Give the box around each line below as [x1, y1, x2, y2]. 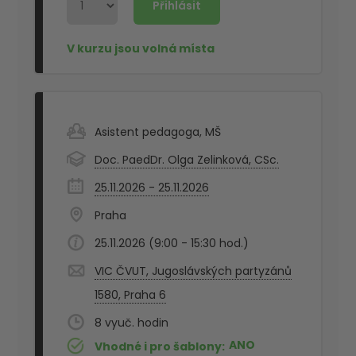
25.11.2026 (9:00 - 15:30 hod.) [95, 235, 250, 252]
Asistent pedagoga [95, 124, 200, 141]
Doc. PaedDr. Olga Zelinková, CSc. [95, 152, 280, 168]
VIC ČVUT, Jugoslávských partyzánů [95, 263, 292, 280]
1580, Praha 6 [95, 287, 167, 304]
